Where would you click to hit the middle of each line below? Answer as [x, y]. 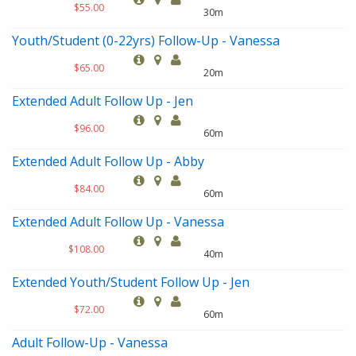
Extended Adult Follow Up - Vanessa [118, 222]
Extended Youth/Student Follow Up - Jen [131, 282]
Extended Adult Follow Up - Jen [103, 101]
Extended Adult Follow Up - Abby [108, 161]
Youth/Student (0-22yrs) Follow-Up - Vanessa [146, 41]
